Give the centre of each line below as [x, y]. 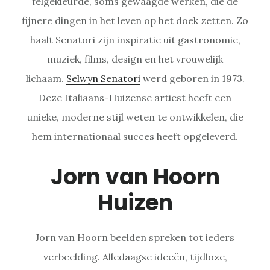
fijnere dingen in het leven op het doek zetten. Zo [135, 20]
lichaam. [46, 78]
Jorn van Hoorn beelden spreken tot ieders [135, 237]
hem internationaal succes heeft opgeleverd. [135, 136]
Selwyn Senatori [103, 78]
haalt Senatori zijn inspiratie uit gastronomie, [135, 39]
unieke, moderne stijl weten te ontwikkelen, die [135, 117]
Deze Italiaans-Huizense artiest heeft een [135, 97]
